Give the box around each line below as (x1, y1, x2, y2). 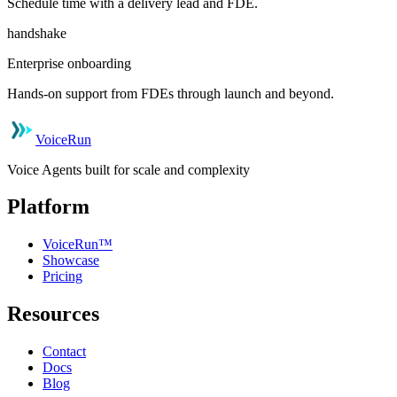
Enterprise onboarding (7, 55, 131, 71)
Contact (43, 344, 86, 360)
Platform (7, 195, 90, 219)
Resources (7, 302, 99, 326)
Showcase (43, 253, 99, 269)
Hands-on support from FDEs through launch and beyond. (7, 85, 334, 101)
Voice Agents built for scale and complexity (7, 161, 250, 177)
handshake (7, 25, 66, 41)
